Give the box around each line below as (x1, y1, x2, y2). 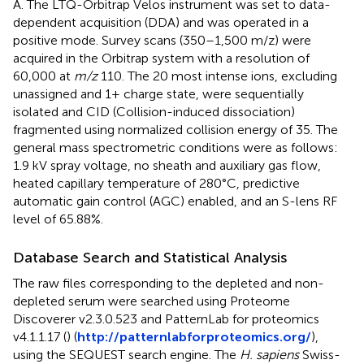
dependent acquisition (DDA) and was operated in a (13, 14, 309, 30)
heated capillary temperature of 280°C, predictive (13, 175, 300, 191)
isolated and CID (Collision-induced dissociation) (13, 103, 295, 119)
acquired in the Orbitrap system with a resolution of (13, 50, 310, 66)
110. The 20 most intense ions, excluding (97, 67, 337, 84)
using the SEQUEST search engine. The (13, 346, 240, 362)
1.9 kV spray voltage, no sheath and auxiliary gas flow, (13, 157, 321, 173)
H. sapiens (240, 346, 299, 362)
